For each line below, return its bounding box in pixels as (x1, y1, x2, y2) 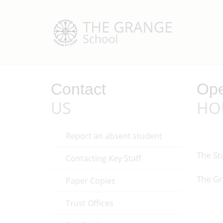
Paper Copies (66, 175, 115, 186)
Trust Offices (66, 198, 113, 209)
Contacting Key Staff (66, 153, 141, 164)
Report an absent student (66, 130, 162, 141)
